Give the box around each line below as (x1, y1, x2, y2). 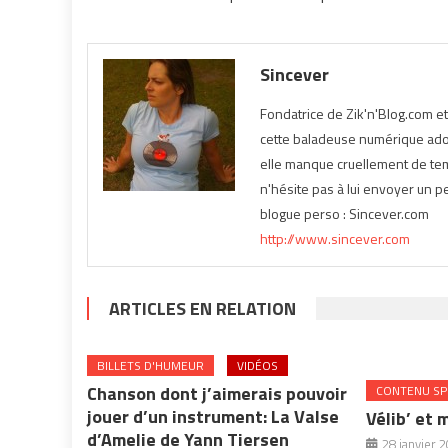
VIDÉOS (237, 356, 279, 375)
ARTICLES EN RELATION (109, 295, 296, 322)
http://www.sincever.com (260, 228, 411, 249)
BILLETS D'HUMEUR (97, 356, 205, 375)
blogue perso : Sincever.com (260, 203, 430, 224)
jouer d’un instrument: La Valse (87, 403, 340, 430)
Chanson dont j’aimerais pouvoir (87, 380, 348, 407)
